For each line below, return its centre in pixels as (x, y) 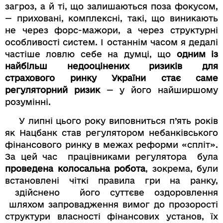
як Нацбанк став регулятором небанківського (111, 133)
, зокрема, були (182, 169)
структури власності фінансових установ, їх (111, 217)
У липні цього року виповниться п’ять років (111, 121)
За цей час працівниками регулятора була (111, 157)
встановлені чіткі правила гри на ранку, (111, 181)
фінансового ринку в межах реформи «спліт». (111, 145)
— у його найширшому (159, 90)
